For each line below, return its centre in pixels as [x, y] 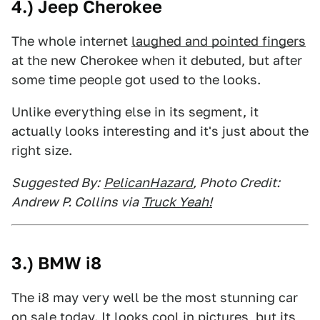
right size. [42, 150]
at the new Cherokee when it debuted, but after [157, 60]
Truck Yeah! [177, 202]
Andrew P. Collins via [75, 202]
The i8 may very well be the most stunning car [155, 297]
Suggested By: [56, 182]
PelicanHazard [148, 182]
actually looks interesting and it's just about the [160, 131]
